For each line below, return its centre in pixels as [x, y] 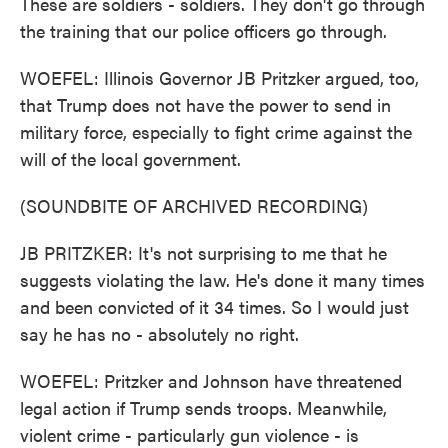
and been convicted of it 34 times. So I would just [214, 306]
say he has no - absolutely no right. [159, 333]
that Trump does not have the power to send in [205, 104]
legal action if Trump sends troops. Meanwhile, [203, 407]
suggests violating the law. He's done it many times [222, 279]
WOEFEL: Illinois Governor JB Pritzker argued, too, [219, 77]
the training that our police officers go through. [203, 30]
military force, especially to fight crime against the [216, 131]
